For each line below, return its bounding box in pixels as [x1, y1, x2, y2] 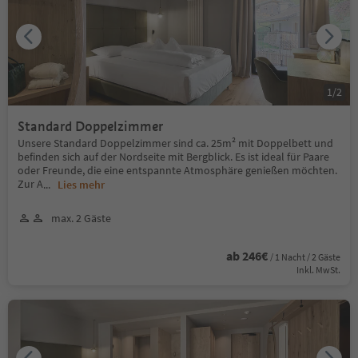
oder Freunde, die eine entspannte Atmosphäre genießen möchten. [18, 162, 337, 177]
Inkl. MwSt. [296, 263, 340, 276]
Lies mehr [58, 177, 105, 192]
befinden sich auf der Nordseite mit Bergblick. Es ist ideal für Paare [18, 149, 329, 164]
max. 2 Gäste [51, 210, 111, 225]
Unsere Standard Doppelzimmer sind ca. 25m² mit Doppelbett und [18, 135, 333, 150]
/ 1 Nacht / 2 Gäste [270, 250, 340, 263]
